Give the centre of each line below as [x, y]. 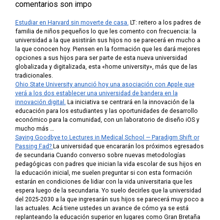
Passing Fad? [34, 147]
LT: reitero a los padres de [165, 23]
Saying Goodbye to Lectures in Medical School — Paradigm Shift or [107, 138]
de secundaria [35, 155]
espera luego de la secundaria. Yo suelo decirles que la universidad [108, 191]
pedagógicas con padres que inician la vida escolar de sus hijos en [108, 164]
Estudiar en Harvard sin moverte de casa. [72, 23]
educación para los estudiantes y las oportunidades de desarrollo [106, 111]
